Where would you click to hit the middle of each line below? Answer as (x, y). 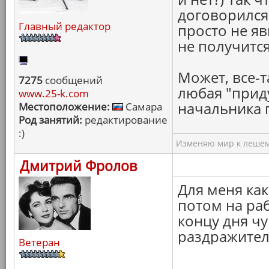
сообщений (73, 80)
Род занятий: (50, 120)
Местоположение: (64, 107)
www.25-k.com (54, 93)
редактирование (125, 120)
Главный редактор (65, 26)
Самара (143, 107)
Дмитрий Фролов (78, 166)
